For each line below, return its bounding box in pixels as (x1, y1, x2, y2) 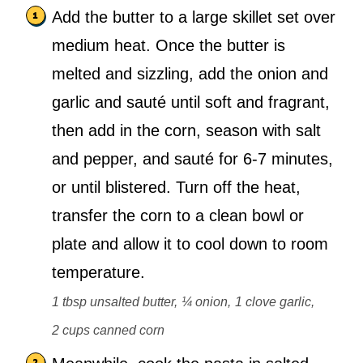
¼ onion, (181, 295, 231, 310)
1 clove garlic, (235, 295, 314, 310)
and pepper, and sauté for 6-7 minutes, (52, 150, 333, 169)
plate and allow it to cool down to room (52, 235, 328, 254)
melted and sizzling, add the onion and (52, 65, 328, 83)
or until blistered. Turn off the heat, (52, 178, 301, 197)
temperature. (52, 263, 145, 282)
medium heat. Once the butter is (52, 36, 285, 55)
